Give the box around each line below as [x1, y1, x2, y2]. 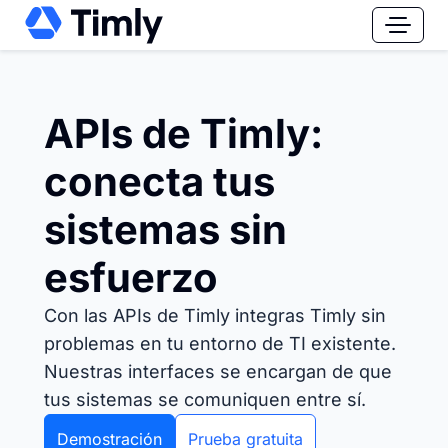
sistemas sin [44, 205, 287, 254]
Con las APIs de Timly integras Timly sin [44, 305, 386, 326]
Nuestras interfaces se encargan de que [44, 361, 392, 382]
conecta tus [44, 157, 275, 206]
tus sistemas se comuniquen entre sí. [44, 389, 366, 410]
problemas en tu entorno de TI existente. [44, 333, 396, 354]
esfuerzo [44, 253, 218, 302]
